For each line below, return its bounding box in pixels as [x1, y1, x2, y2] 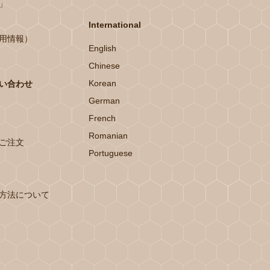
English [88, 43, 116, 53]
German [88, 96, 120, 105]
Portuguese [88, 148, 133, 158]
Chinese [88, 61, 120, 71]
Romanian [88, 131, 128, 140]
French [88, 113, 116, 123]
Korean [88, 78, 116, 88]
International [88, 20, 141, 30]
